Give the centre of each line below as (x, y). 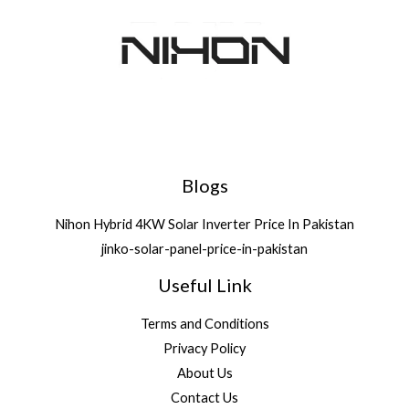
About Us (204, 373)
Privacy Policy (204, 349)
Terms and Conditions (204, 324)
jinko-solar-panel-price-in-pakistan (204, 249)
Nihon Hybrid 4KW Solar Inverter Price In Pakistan (204, 225)
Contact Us (204, 398)
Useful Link (204, 285)
